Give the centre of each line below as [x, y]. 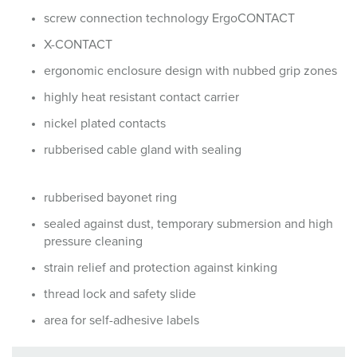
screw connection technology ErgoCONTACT [169, 18]
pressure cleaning [93, 241]
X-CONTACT [78, 45]
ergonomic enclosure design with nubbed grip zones [190, 71]
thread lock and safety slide [120, 294]
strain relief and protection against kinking [161, 268]
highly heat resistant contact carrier [141, 97]
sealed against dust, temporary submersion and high [188, 224]
